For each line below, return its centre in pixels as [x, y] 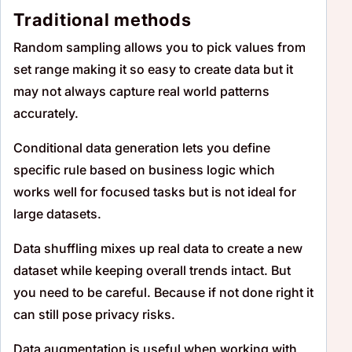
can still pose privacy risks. [94, 314]
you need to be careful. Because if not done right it [163, 292]
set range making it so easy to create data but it [153, 69]
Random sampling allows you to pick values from [159, 47]
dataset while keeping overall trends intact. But [152, 270]
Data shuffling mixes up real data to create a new [158, 248]
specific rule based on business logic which [144, 169]
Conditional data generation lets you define [142, 147]
